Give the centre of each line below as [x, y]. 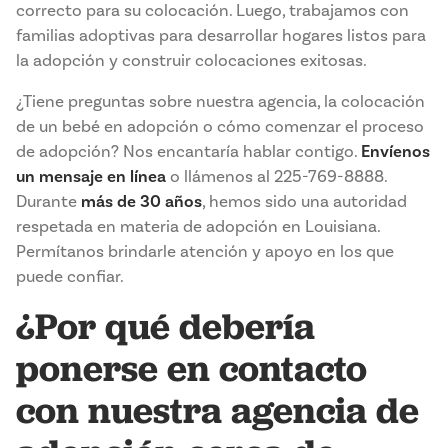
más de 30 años [141, 202]
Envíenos [395, 152]
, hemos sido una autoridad [304, 202]
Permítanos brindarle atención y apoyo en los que [205, 252]
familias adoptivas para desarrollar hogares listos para [221, 36]
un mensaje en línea [91, 177]
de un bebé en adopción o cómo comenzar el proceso [220, 127]
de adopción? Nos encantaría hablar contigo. [188, 152]
